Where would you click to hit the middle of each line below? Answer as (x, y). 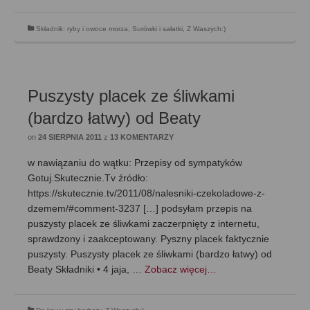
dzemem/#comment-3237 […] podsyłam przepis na (140, 208)
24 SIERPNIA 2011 (70, 137)
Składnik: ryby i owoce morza (82, 29)
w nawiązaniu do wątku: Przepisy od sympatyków (135, 163)
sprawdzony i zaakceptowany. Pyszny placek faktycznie (148, 239)
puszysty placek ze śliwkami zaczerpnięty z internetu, (144, 224)
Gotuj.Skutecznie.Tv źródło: (88, 178)
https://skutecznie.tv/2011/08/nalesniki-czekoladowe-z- (146, 193)
